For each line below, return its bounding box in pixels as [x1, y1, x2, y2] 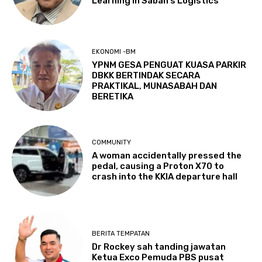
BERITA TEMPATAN [92, 229, 150, 237]
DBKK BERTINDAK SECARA [92, 70, 201, 81]
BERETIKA [92, 91, 134, 102]
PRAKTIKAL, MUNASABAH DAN [92, 80, 218, 91]
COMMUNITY [92, 139, 132, 147]
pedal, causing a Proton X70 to [92, 161, 225, 172]
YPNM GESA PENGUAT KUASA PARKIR [92, 59, 247, 70]
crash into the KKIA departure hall [92, 171, 238, 182]
